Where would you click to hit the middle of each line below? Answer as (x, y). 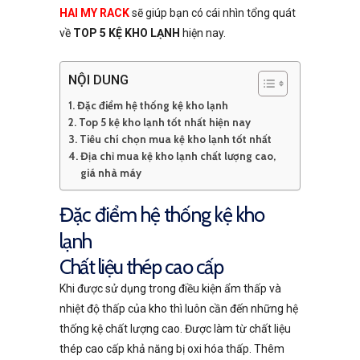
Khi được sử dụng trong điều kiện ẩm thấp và (170, 288)
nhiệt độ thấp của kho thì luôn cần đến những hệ (179, 308)
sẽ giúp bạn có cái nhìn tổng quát (213, 13)
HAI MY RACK (94, 13)
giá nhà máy (110, 173)
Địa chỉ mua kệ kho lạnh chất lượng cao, (178, 156)
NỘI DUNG (98, 80)
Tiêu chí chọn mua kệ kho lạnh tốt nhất (176, 139)
